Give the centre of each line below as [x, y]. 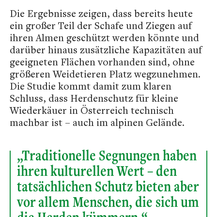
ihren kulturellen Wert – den [97, 171]
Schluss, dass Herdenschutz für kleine [94, 98]
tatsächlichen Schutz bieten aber [108, 186]
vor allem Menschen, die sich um [108, 202]
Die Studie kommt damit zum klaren [91, 86]
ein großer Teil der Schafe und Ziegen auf [101, 25]
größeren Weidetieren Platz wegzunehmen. [105, 74]
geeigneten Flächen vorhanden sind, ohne [102, 62]
